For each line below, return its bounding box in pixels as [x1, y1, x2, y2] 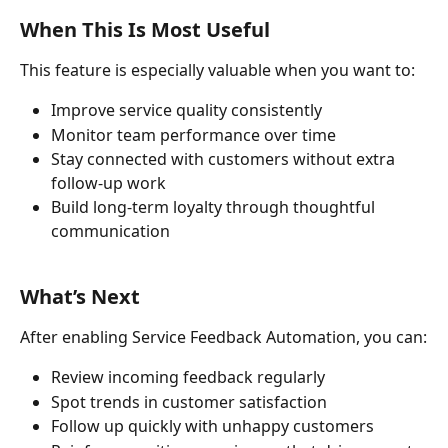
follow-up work [51, 172, 166, 195]
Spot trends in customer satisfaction [51, 390, 327, 413]
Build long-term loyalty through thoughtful [51, 196, 379, 219]
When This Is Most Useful [20, 15, 270, 43]
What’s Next [20, 282, 140, 310]
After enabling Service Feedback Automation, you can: [20, 325, 427, 348]
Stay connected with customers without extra [51, 148, 399, 171]
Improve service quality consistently [51, 99, 322, 122]
